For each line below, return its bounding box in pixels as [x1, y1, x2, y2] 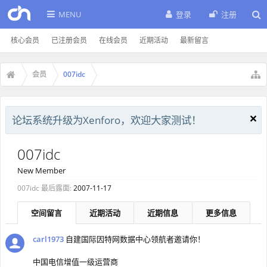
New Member [17, 165, 66, 176]
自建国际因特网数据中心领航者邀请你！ [66, 234, 205, 244]
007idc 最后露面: [17, 183, 72, 193]
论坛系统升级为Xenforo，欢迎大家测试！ [12, 113, 201, 127]
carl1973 [33, 234, 64, 244]
